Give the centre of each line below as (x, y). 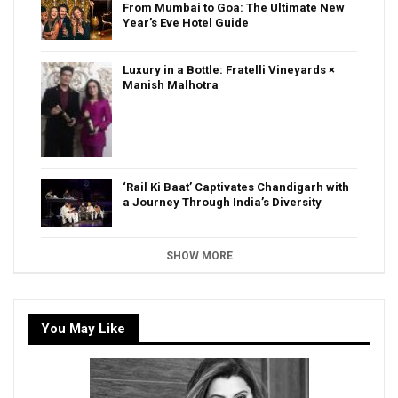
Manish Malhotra (171, 84)
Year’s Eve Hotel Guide (186, 22)
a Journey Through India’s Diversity (222, 202)
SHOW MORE (199, 255)
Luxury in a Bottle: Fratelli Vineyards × (229, 69)
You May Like (83, 328)
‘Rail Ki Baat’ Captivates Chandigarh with (236, 187)
